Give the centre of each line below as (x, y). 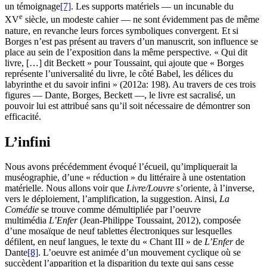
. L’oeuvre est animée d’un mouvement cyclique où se (139, 253)
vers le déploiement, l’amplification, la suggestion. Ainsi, (112, 199)
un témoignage (32, 7)
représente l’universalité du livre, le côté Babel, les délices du (119, 73)
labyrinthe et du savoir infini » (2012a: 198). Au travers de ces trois (130, 84)
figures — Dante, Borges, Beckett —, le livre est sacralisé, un (120, 95)
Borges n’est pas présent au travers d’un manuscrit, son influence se (131, 41)
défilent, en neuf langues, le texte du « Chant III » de (105, 242)
